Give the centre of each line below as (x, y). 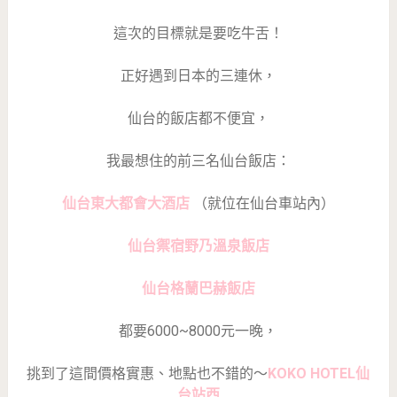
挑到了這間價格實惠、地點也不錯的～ (148, 373)
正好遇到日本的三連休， (198, 75)
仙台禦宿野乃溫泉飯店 (198, 245)
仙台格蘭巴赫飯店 (198, 288)
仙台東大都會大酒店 (127, 203)
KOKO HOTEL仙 (319, 373)
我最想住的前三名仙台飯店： (198, 160)
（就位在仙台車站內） (264, 203)
